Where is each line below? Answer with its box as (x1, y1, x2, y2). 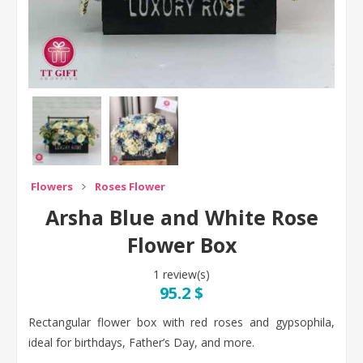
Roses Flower (95, 179, 165, 194)
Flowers (31, 179, 73, 194)
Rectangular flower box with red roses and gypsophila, (28, 314, 335, 330)
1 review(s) (153, 267, 210, 282)
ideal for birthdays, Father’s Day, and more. (28, 335, 254, 350)
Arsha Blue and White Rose (45, 203, 318, 231)
